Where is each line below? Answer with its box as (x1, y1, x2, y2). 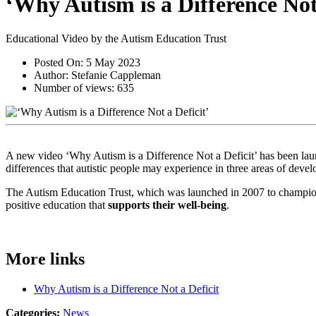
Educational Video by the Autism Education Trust (6, 32, 226, 45)
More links (6, 250, 85, 269)
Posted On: (34, 56, 86, 69)
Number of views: (34, 82, 117, 95)
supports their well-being (108, 199, 226, 212)
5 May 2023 (86, 56, 140, 69)
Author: (34, 69, 71, 82)
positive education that (6, 199, 108, 212)
